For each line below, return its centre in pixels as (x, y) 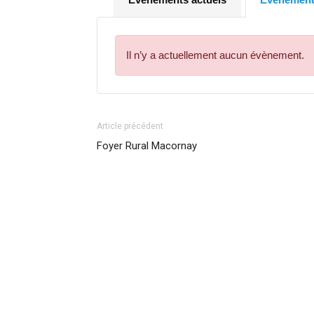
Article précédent (130, 126)
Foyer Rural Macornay (147, 145)
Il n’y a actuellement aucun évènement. (215, 55)
